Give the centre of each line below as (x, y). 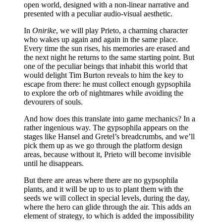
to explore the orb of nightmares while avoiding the (104, 93)
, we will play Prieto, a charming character (122, 30)
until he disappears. (54, 163)
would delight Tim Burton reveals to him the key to (104, 75)
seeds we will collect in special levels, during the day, (107, 198)
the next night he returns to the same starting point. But (109, 57)
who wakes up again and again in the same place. (101, 39)
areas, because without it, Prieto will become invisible (107, 154)
